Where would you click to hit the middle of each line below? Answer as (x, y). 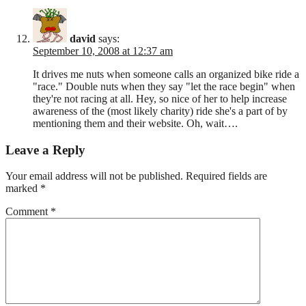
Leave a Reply (45, 150)
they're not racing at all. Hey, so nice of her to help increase (160, 98)
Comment (28, 212)
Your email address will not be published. (94, 176)
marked (23, 189)
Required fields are (226, 176)
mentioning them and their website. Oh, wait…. (135, 123)
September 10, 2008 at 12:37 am (103, 51)
